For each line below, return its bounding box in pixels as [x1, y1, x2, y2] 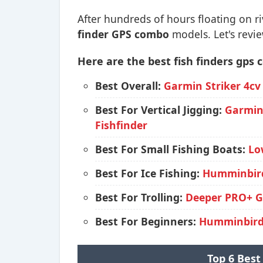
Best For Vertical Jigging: [95, 103, 225, 117]
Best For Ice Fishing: [95, 166, 203, 180]
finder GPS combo [77, 27, 169, 41]
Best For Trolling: [95, 190, 186, 204]
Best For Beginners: [95, 214, 199, 228]
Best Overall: [95, 79, 164, 93]
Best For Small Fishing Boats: [95, 142, 248, 156]
